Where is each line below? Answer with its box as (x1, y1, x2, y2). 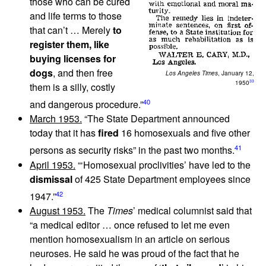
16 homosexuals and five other (119, 126, 250, 140)
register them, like (30, 37, 109, 52)
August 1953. (30, 204, 85, 218)
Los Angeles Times (166, 69, 218, 78)
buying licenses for (30, 52, 116, 66)
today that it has (30, 126, 98, 140)
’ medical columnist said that (133, 204, 252, 218)
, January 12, (218, 69, 254, 78)
